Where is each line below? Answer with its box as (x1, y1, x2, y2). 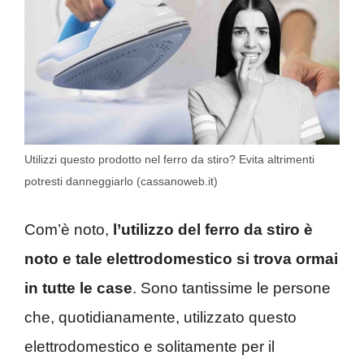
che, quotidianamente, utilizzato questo (24, 309, 297, 327)
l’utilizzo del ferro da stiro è (113, 221, 313, 239)
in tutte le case (24, 279, 132, 297)
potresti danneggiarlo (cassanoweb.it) (24, 174, 218, 188)
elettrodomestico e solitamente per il (24, 338, 275, 356)
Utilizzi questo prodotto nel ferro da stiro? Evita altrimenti (24, 152, 314, 166)
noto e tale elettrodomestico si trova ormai (24, 250, 338, 268)
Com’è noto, (24, 221, 113, 239)
